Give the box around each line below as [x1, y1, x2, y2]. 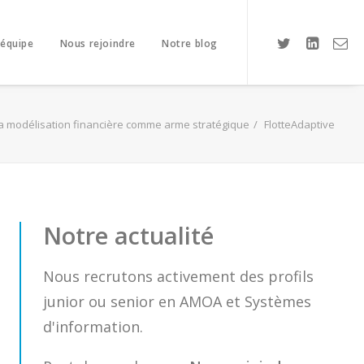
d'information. [43, 317, 143, 336]
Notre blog [162, 37, 218, 51]
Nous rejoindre [59, 37, 136, 51]
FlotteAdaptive [264, 117, 335, 132]
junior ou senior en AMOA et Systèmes [43, 292, 311, 311]
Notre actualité [43, 219, 214, 251]
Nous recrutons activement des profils [43, 266, 314, 286]
